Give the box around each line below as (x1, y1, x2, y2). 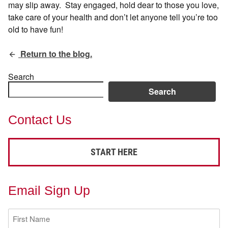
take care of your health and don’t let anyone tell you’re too (8, 11, 218, 23)
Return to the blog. (18, 47, 92, 60)
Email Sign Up (8, 183, 90, 198)
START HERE (91, 147, 137, 158)
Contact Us (8, 112, 72, 127)
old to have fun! (8, 23, 65, 35)
